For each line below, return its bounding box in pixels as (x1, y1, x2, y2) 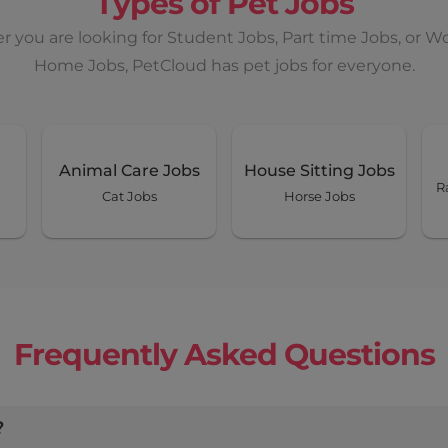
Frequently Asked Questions (13, 336, 435, 374)
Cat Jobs (101, 188, 157, 205)
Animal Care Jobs (58, 161, 200, 181)
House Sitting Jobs (243, 161, 395, 181)
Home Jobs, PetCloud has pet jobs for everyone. (33, 56, 415, 76)
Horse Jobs (283, 188, 355, 205)
